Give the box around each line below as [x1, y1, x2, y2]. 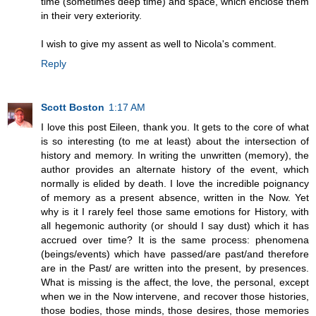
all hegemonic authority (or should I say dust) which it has [41, 220, 309, 232]
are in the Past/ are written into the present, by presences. [41, 262, 309, 274]
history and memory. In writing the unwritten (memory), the [41, 150, 309, 162]
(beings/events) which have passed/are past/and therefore [41, 248, 309, 260]
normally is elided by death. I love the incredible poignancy [41, 178, 309, 190]
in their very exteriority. [41, 10, 142, 22]
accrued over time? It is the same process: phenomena [41, 234, 309, 246]
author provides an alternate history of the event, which [41, 164, 309, 176]
